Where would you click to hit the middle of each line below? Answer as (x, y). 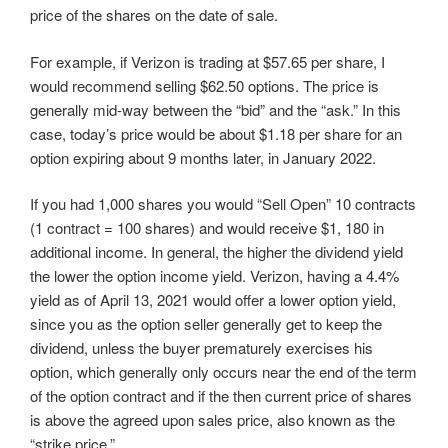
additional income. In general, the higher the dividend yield (216, 252)
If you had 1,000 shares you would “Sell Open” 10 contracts (223, 204)
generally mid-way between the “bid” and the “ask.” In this (215, 109)
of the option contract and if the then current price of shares (221, 396)
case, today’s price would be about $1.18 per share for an (216, 133)
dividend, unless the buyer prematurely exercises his (201, 348)
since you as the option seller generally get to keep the (206, 324)
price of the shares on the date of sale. (154, 15)
